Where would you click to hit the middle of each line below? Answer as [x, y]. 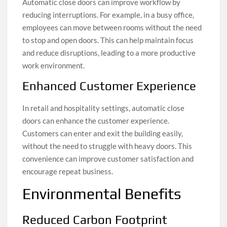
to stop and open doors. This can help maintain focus [108, 40]
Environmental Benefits [102, 194]
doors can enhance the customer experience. [96, 120]
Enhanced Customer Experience [109, 86]
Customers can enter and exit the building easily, [103, 133]
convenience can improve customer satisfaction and [108, 158]
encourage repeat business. [68, 171]
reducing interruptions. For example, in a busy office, [108, 14]
